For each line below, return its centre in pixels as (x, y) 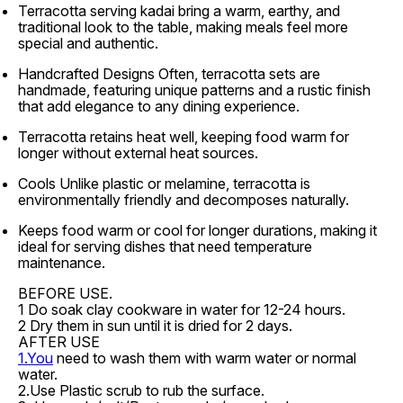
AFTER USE (59, 342)
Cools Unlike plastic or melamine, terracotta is (164, 184)
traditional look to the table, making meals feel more (183, 27)
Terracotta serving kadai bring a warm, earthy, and (179, 11)
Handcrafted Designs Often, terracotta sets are (169, 74)
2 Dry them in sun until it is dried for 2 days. (155, 326)
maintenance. (62, 263)
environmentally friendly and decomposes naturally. (184, 200)
